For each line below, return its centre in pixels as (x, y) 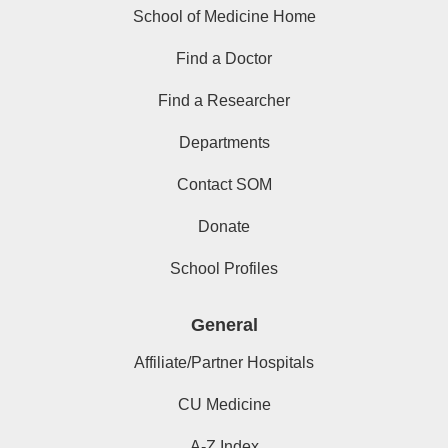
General (224, 325)
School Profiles (224, 269)
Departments (224, 143)
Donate (224, 227)
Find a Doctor (224, 59)
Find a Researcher (224, 101)
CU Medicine (224, 405)
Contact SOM (224, 185)
